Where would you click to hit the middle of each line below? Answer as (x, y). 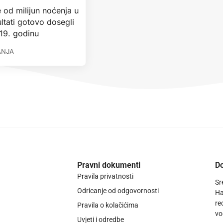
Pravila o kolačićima (108, 205)
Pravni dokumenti (109, 165)
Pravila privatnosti (105, 176)
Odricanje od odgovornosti (118, 191)
